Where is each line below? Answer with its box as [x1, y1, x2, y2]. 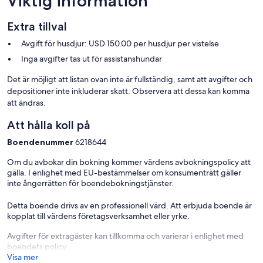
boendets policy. [7, 241, 68, 252]
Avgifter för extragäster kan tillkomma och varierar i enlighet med [7, 231, 244, 242]
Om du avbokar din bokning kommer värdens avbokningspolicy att [7, 157, 251, 168]
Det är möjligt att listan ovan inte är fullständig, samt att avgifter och [7, 74, 252, 85]
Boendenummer [7, 137, 75, 148]
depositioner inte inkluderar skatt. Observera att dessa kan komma [7, 86, 249, 97]
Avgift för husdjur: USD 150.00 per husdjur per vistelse [21, 38, 219, 49]
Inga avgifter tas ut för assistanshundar [21, 53, 162, 65]
